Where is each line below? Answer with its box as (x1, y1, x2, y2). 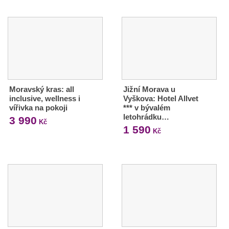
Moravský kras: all (9, 84, 74, 94)
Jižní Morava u (123, 84, 175, 94)
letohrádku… (123, 112, 169, 121)
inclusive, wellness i (9, 94, 80, 103)
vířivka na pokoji (9, 103, 67, 112)
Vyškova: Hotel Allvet (123, 94, 198, 103)
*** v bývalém (123, 103, 170, 112)
